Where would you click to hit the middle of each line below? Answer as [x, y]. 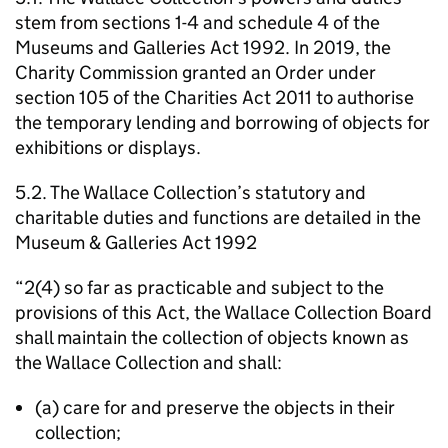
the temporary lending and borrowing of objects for [222, 122]
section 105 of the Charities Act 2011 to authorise [214, 97]
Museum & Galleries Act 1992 [136, 242]
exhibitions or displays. [108, 147]
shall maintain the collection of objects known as [212, 337]
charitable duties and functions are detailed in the [218, 217]
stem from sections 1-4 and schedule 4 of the [197, 22]
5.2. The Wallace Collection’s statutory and [190, 192]
